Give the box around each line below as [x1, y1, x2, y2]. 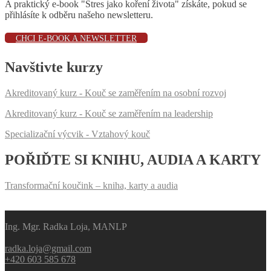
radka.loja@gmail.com [5, 243, 91, 253]
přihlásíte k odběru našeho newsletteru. [5, 10, 153, 21]
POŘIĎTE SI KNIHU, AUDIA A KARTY [5, 151, 261, 168]
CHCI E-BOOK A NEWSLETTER [16, 34, 137, 44]
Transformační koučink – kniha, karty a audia [5, 180, 178, 191]
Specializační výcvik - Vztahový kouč [5, 129, 150, 140]
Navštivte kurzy [5, 59, 103, 76]
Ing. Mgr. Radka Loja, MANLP [5, 221, 127, 232]
